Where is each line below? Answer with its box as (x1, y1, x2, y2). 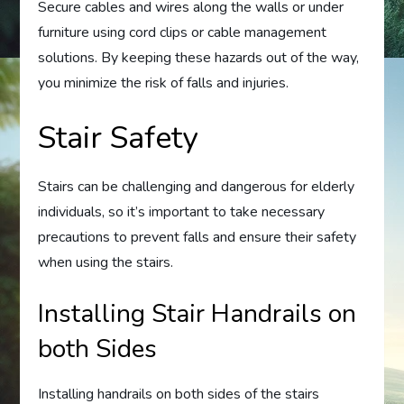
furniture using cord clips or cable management (38, 22, 327, 42)
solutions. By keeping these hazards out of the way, (38, 47, 360, 68)
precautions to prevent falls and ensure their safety (38, 226, 357, 247)
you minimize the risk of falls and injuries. (38, 72, 289, 93)
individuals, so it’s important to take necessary (38, 201, 326, 222)
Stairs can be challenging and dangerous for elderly (38, 176, 355, 197)
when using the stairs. (38, 252, 174, 272)
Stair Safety (38, 116, 198, 159)
